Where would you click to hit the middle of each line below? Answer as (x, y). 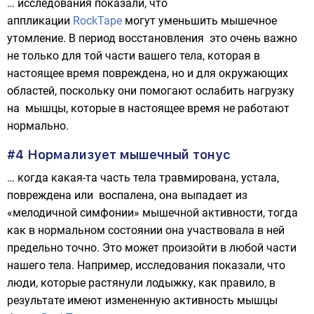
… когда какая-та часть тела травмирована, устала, (143, 178)
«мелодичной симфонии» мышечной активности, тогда (152, 213)
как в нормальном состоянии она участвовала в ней (146, 230)
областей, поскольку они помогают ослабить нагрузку (151, 91)
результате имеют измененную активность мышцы (142, 300)
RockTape (97, 21)
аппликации (40, 21)
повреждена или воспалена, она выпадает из (127, 195)
